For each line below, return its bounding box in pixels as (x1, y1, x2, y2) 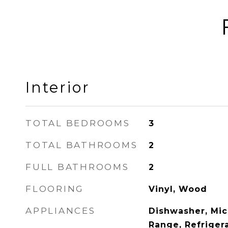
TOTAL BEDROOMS (25, 118, 130, 128)
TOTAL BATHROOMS (25, 140, 138, 150)
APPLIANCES (25, 206, 96, 216)
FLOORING (25, 184, 84, 194)
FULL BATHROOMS (25, 162, 129, 172)
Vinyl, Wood (148, 184, 207, 194)
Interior (25, 78, 90, 96)
